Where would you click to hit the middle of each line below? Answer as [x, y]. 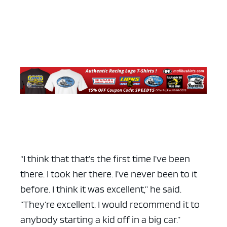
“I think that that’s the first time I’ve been [105, 158]
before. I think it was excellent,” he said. [101, 189]
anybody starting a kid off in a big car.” [100, 219]
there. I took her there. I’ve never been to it [109, 174]
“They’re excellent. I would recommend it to [110, 204]
